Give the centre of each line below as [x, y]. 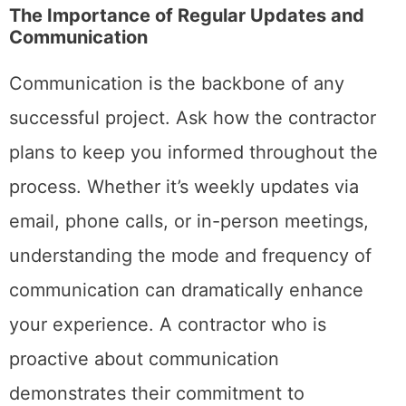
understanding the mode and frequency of [190, 255]
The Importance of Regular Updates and [187, 15]
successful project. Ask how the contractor [193, 117]
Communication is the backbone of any [177, 83]
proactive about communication [144, 358]
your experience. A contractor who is [168, 324]
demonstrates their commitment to [157, 393]
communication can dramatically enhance [186, 290]
